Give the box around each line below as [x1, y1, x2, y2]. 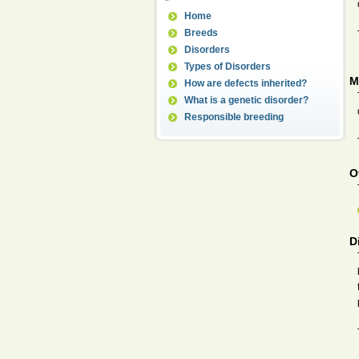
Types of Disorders [184, 60, 271, 72]
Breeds [184, 26, 218, 38]
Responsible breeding [184, 111, 284, 123]
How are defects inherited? [184, 77, 307, 89]
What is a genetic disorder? [184, 94, 309, 106]
